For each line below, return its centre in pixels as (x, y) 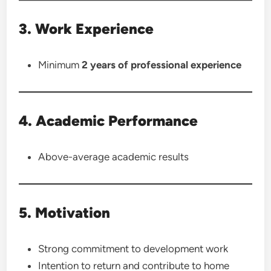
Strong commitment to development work (133, 249)
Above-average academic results (114, 157)
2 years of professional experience (162, 65)
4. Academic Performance (109, 121)
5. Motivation (65, 213)
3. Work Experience (87, 29)
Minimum (60, 65)
